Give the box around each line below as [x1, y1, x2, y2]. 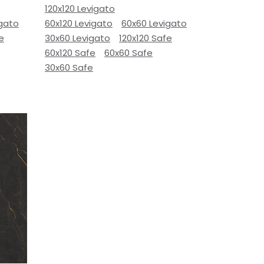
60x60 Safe [104, 47, 153, 59]
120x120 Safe [119, 32, 172, 44]
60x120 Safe [45, 47, 95, 59]
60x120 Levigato [45, 17, 113, 29]
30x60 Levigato [45, 32, 110, 44]
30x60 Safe [45, 61, 93, 74]
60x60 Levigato [121, 17, 187, 29]
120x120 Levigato [45, 2, 115, 15]
